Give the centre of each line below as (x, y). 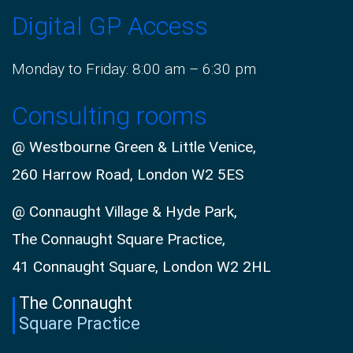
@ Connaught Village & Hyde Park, (124, 212)
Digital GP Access (110, 26)
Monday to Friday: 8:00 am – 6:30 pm (134, 69)
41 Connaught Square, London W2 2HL (141, 267)
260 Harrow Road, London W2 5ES (128, 175)
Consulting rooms (110, 116)
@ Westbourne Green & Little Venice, (134, 147)
